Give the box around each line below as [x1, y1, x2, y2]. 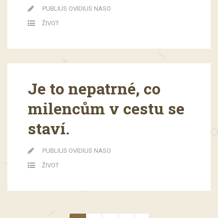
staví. [27, 118, 70, 139]
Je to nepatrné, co [27, 78, 161, 99]
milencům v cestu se [27, 98, 184, 119]
